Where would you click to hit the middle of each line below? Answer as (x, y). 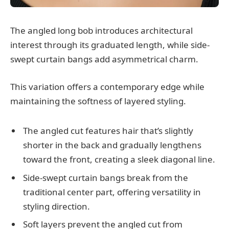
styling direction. (56, 206)
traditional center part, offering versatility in (112, 192)
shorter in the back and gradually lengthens (112, 145)
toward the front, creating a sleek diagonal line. (119, 159)
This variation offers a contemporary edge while (107, 86)
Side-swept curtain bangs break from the (106, 177)
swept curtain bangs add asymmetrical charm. (104, 59)
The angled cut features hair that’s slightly (108, 131)
